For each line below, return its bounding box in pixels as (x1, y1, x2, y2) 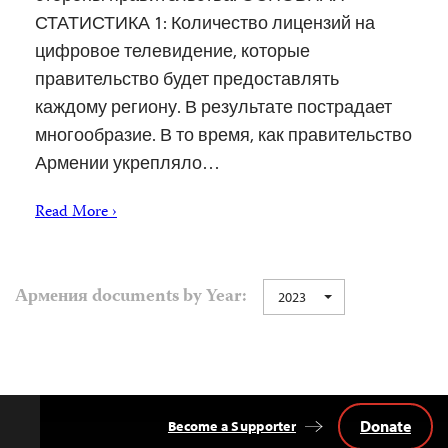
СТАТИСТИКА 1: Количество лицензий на (35, 11, 375, 35)
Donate (360, 416, 411, 437)
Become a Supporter (167, 417, 296, 436)
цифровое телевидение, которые (35, 39, 310, 63)
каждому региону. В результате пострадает (35, 95, 392, 119)
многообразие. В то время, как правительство (35, 123, 412, 147)
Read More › (35, 200, 117, 227)
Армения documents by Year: (15, 283, 247, 312)
